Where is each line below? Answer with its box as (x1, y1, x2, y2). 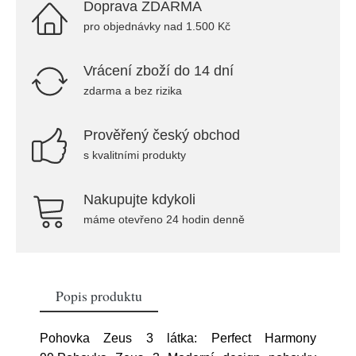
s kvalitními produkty (83, 149, 186, 161)
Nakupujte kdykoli (83, 192, 195, 207)
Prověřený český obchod (83, 127, 240, 143)
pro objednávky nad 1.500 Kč (83, 20, 230, 33)
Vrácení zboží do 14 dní (83, 63, 234, 79)
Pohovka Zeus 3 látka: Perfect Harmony (40, 331, 316, 345)
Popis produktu (56, 286, 142, 305)
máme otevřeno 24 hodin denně (83, 213, 245, 226)
